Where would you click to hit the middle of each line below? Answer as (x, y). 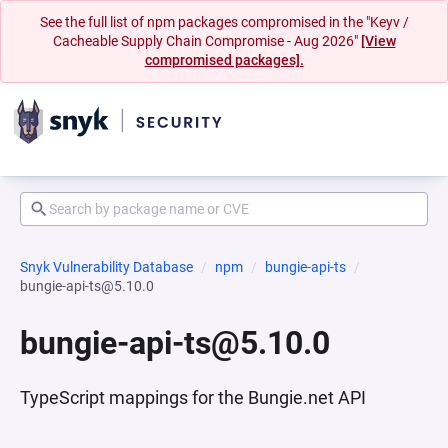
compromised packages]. (224, 60)
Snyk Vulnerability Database (106, 267)
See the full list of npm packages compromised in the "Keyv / (224, 22)
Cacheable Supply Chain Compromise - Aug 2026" (206, 41)
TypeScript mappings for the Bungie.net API (193, 397)
